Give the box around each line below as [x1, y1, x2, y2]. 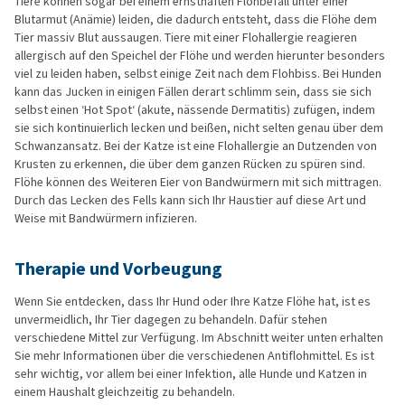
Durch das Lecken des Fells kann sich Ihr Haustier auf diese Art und [14, 192, 366, 209]
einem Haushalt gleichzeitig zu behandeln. [14, 383, 235, 400]
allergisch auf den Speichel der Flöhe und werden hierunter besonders [14, 47, 385, 64]
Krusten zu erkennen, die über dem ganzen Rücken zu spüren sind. [14, 155, 365, 173]
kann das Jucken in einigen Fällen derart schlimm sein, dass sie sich [14, 83, 372, 100]
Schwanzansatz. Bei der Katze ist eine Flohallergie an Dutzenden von [14, 137, 377, 155]
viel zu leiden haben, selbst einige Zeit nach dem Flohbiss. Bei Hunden [14, 65, 381, 82]
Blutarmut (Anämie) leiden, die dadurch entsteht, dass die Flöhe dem [14, 11, 377, 28]
